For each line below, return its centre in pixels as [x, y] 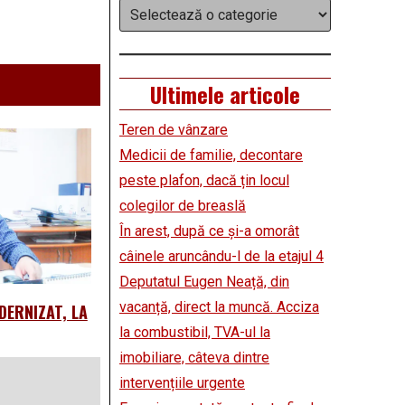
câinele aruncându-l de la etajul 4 [221, 257]
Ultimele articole [225, 94]
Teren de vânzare [174, 130]
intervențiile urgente [182, 383]
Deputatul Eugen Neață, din [204, 282]
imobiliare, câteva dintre [194, 358]
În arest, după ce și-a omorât [209, 231]
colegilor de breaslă [183, 206]
